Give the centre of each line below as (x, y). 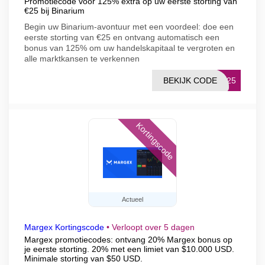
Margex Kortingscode (64, 227)
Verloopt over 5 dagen (153, 227)
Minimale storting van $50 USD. (83, 258)
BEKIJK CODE (190, 80)
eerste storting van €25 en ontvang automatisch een (122, 37)
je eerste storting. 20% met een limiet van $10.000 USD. (129, 249)
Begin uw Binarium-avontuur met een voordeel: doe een (129, 27)
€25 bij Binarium (54, 11)
